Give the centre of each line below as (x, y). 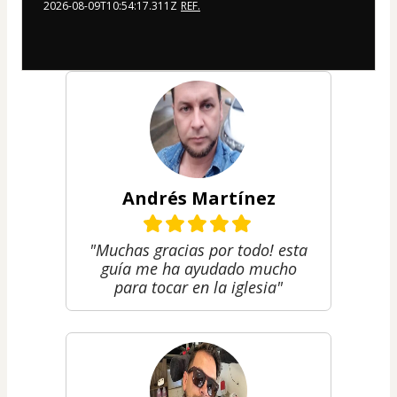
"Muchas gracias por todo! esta (198, 249)
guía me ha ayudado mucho (198, 268)
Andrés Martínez (198, 198)
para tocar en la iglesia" (198, 287)
